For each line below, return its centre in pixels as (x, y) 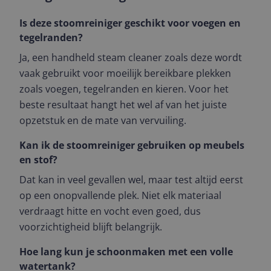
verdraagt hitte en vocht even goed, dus (110, 211)
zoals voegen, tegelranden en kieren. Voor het (124, 89)
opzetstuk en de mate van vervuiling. (103, 120)
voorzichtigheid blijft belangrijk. (91, 227)
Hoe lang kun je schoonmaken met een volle (126, 252)
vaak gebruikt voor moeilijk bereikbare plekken (125, 73)
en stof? (38, 160)
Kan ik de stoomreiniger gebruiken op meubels (132, 145)
